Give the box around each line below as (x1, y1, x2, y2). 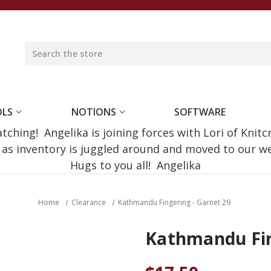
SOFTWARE (174, 105, 226, 119)
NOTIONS (71, 105, 116, 119)
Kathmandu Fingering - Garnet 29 (118, 197, 231, 207)
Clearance (71, 197, 106, 207)
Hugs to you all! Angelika (70, 158, 201, 172)
